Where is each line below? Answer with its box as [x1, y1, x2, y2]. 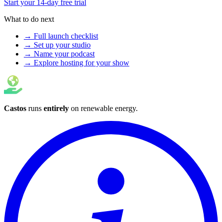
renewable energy [81, 104, 136, 113]
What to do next [4, 15, 54, 24]
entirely [44, 104, 69, 113]
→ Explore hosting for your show [24, 58, 129, 67]
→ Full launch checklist [24, 32, 98, 41]
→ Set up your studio [24, 41, 91, 50]
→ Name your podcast [24, 50, 95, 58]
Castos [4, 104, 26, 113]
